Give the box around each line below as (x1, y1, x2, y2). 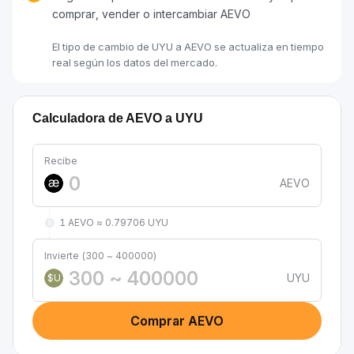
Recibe (44, 155, 77, 167)
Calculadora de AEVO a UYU (32, 111, 203, 125)
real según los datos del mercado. (52, 56, 217, 69)
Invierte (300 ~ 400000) (44, 250, 156, 262)
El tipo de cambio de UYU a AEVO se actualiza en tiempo (52, 40, 324, 53)
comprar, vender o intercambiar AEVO (52, 7, 250, 21)
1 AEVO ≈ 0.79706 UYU (59, 217, 168, 228)
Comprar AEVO (130, 313, 224, 329)
